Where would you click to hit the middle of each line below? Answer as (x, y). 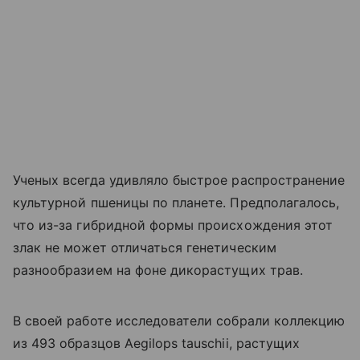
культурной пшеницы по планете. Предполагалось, (176, 202)
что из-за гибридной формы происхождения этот (173, 225)
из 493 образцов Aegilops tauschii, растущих (157, 343)
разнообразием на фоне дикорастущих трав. (158, 270)
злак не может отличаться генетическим (145, 247)
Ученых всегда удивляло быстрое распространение (179, 180)
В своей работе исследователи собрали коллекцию (179, 320)
